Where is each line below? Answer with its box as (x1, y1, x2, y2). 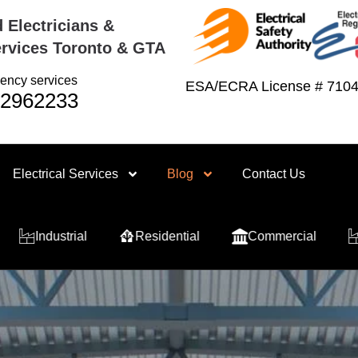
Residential (41, 229, 106, 243)
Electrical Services (13, 167, 118, 181)
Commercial (153, 229, 223, 243)
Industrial (270, 229, 323, 243)
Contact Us (242, 167, 305, 181)
